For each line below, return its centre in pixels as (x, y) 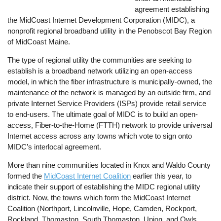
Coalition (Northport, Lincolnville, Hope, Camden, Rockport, (102, 209)
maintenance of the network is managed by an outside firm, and (109, 92)
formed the (26, 176)
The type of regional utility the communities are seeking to (100, 60)
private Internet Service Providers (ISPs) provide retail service (107, 103)
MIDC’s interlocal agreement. (55, 147)
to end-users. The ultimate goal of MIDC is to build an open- (103, 114)
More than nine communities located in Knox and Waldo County (109, 165)
